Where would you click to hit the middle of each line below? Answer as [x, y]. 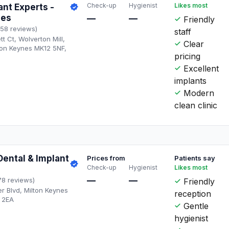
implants [191, 81]
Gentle [195, 206]
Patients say [195, 158]
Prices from [106, 158]
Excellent [200, 68]
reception [193, 193]
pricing [188, 56]
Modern [198, 93]
